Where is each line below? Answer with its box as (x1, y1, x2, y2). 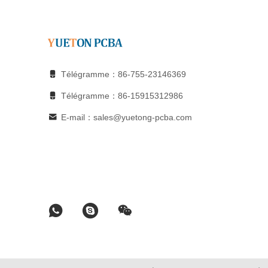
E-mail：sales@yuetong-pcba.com (61, 112, 192, 123)
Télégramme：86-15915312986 (61, 91, 183, 101)
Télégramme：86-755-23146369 (61, 69, 186, 80)
